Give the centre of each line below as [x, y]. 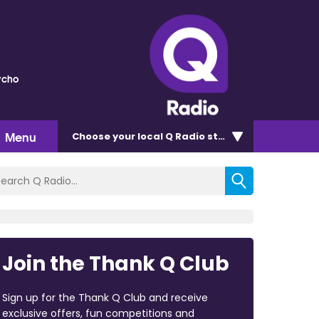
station [225, 136]
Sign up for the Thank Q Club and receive [105, 297]
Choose [92, 136]
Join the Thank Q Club [115, 263]
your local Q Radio [159, 136]
